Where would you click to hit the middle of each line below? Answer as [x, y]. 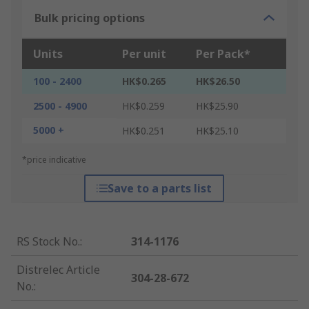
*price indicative [54, 160]
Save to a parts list [160, 189]
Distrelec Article [58, 270]
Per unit [144, 54]
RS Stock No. [48, 242]
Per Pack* [223, 54]
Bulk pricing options [90, 18]
